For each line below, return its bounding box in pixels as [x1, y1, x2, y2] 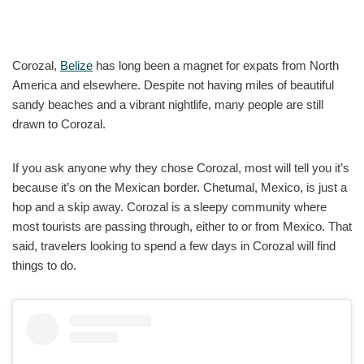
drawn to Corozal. [12, 116, 106, 131]
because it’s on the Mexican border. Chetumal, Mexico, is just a [12, 180, 347, 194]
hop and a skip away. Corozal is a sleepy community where [12, 199, 327, 214]
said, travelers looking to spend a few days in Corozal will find [12, 238, 336, 253]
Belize [60, 58, 93, 72]
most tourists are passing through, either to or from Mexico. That [12, 219, 352, 233]
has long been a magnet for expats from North [93, 58, 339, 72]
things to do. [12, 258, 76, 272]
